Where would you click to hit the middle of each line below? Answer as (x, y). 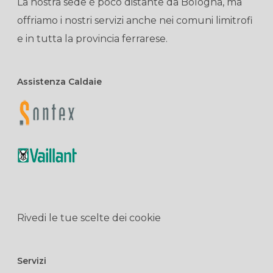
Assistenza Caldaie (59, 82)
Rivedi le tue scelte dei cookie (89, 218)
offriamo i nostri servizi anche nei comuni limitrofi (135, 20)
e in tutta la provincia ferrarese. (92, 39)
